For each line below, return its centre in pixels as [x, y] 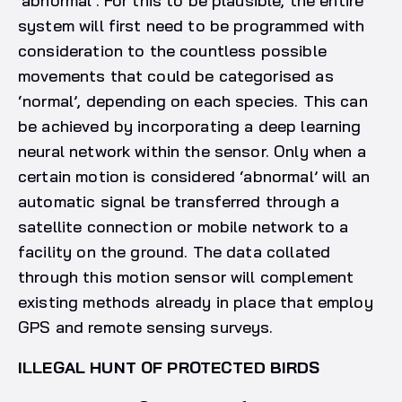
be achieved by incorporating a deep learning [190, 127]
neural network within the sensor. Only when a [192, 152]
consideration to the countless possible [172, 51]
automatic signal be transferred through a [179, 202]
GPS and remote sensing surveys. [148, 328]
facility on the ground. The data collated [175, 252]
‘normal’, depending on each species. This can [193, 101]
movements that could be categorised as [176, 76]
